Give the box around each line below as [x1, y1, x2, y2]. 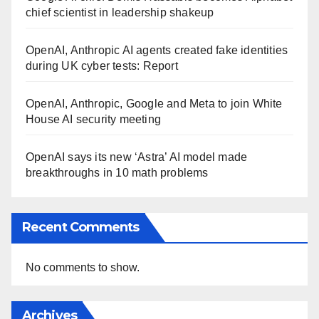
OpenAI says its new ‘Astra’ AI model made [26, 150, 248, 163]
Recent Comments [22, 219, 140, 235]
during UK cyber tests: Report [26, 59, 178, 72]
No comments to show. [26, 261, 140, 273]
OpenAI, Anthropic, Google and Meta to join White [26, 97, 283, 110]
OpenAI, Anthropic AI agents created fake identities [26, 43, 288, 56]
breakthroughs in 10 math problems [26, 166, 209, 179]
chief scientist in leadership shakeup [26, 6, 214, 19]
